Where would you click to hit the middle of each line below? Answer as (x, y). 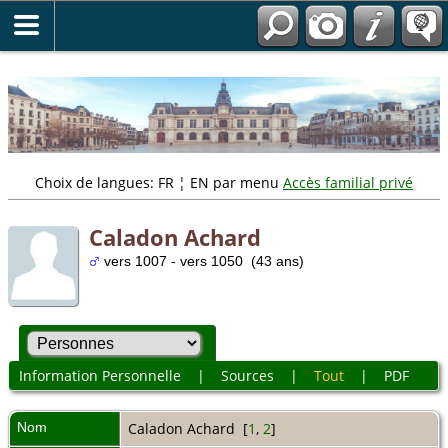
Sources (247, 376)
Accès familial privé (348, 183)
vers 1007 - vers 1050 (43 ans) (202, 261)
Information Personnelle (99, 376)
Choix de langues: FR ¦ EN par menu (159, 183)
